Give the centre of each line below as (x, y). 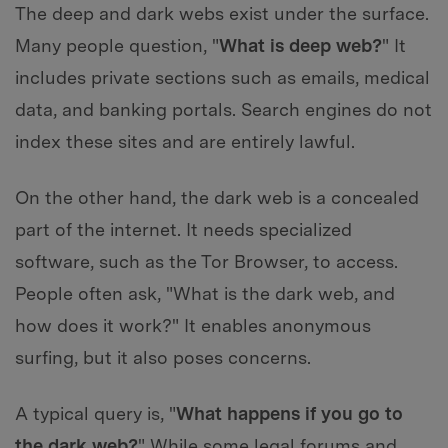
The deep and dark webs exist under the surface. (222, 14)
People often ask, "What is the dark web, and (205, 294)
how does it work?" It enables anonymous (193, 326)
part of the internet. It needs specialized (183, 230)
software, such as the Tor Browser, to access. (206, 262)
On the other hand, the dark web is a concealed (217, 198)
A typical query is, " (95, 414)
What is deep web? (300, 46)
